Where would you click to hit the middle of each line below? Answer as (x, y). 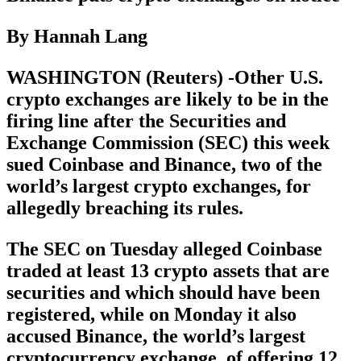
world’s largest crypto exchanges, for (159, 187)
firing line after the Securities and (146, 121)
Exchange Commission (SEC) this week (168, 143)
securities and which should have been (163, 293)
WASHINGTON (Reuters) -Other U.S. (165, 78)
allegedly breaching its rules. (125, 208)
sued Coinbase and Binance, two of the (164, 165)
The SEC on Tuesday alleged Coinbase (164, 249)
